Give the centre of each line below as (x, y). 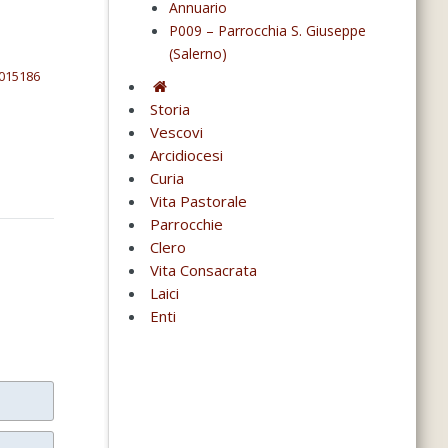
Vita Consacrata (203, 270)
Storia (169, 109)
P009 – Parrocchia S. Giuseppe (267, 31)
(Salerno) (197, 54)
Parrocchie (186, 224)
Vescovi (176, 132)
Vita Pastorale (198, 201)
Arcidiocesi (186, 155)
